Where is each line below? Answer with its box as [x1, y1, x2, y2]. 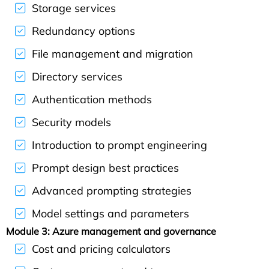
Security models [32, 115, 111, 129]
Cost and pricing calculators [32, 242, 171, 256]
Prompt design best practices [32, 161, 179, 175]
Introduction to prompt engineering [32, 138, 207, 152]
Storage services [32, 1, 116, 15]
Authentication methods [32, 92, 152, 106]
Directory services [32, 70, 122, 83]
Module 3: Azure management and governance [6, 225, 216, 237]
